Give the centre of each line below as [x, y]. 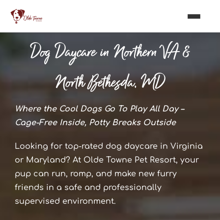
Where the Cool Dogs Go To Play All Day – [99, 109]
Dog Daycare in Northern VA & [110, 52]
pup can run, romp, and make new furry [96, 174]
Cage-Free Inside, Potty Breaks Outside [95, 123]
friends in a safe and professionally [88, 188]
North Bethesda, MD [110, 83]
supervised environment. [65, 201]
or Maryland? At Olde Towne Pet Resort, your [107, 160]
